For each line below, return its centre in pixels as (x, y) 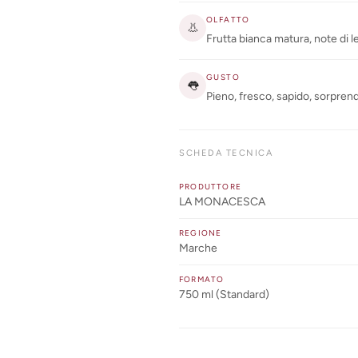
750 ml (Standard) (224, 294)
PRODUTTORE (210, 186)
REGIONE (201, 233)
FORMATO (202, 279)
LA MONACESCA (222, 201)
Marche (198, 248)
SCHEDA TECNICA (226, 153)
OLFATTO (228, 19)
